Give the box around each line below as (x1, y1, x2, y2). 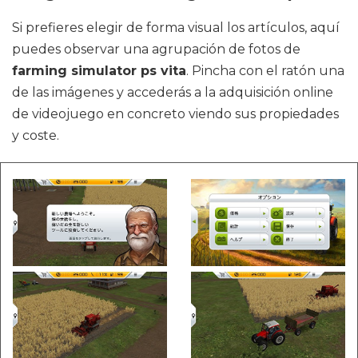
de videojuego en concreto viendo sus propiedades (12, 106, 339, 121)
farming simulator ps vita (12, 63, 186, 78)
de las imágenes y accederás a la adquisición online (12, 85, 333, 100)
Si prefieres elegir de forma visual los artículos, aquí (12, 20, 340, 35)
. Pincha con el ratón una (186, 63, 344, 78)
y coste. (12, 128, 59, 143)
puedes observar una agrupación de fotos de (12, 42, 300, 57)
